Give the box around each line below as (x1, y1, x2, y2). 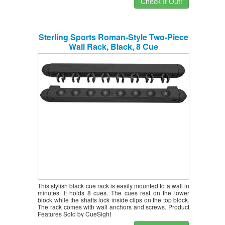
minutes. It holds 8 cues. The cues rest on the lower (38, 188, 189, 197)
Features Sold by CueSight (38, 209, 111, 218)
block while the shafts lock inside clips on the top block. (38, 195, 189, 204)
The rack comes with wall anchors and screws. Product (38, 202, 189, 211)
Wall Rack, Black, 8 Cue (69, 40, 158, 52)
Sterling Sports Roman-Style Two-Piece (39, 31, 188, 43)
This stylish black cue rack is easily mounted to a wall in (38, 181, 189, 190)
